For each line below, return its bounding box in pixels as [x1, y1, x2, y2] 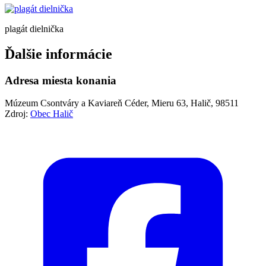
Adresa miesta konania [5, 74, 116, 87]
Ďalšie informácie [5, 46, 112, 62]
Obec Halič [30, 109, 73, 119]
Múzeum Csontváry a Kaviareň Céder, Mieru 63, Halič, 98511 [5, 98, 239, 109]
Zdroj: [5, 109, 30, 119]
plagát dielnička [5, 23, 64, 34]
